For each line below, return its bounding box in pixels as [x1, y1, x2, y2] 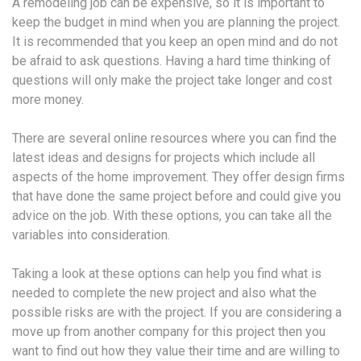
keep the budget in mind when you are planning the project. [12, 14, 340, 30]
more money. [12, 91, 84, 107]
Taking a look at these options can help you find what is [12, 265, 322, 281]
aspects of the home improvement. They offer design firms [12, 168, 345, 185]
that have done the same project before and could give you [12, 188, 341, 204]
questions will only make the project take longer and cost [12, 72, 332, 88]
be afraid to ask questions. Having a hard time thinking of [12, 52, 331, 68]
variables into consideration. [12, 226, 170, 243]
